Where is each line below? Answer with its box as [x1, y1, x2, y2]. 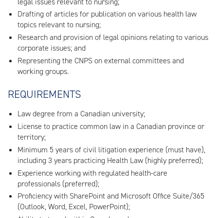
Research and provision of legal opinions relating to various [18, 32, 208, 43]
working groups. [18, 66, 69, 76]
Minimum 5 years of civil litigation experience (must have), [18, 144, 205, 155]
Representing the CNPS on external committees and [18, 55, 184, 66]
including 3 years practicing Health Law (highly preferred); [18, 155, 203, 165]
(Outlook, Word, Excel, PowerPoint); [18, 201, 130, 212]
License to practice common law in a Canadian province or [18, 121, 204, 132]
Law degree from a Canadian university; [18, 109, 145, 119]
